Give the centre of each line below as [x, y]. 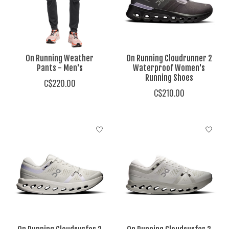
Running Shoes [169, 78]
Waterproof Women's [169, 68]
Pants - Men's [60, 68]
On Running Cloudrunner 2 [169, 59]
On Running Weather [60, 59]
